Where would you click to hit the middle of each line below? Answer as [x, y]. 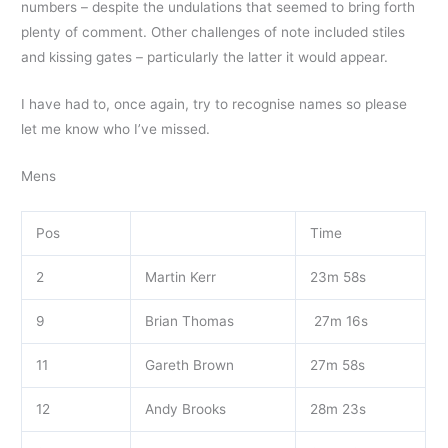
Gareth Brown [189, 364]
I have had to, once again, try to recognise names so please [214, 103]
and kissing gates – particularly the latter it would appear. [205, 56]
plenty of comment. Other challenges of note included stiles [213, 31]
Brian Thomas [189, 320]
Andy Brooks [185, 408]
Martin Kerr [180, 276]
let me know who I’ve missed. [116, 128]
